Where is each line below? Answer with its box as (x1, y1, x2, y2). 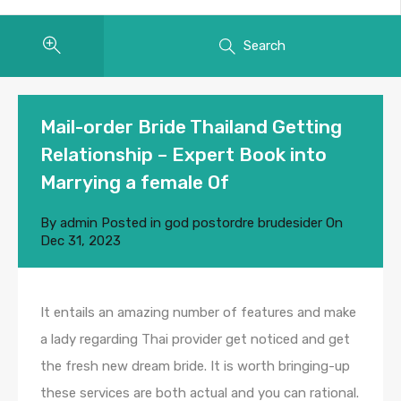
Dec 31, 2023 (40, 233, 121, 250)
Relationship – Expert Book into (40, 143, 327, 166)
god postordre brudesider (165, 215, 322, 232)
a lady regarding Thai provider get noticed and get (40, 331, 350, 348)
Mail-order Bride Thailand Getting (40, 115, 342, 139)
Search (243, 38, 286, 54)
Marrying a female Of (40, 171, 229, 194)
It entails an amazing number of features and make (40, 304, 356, 321)
